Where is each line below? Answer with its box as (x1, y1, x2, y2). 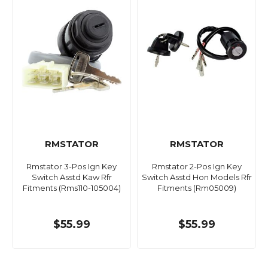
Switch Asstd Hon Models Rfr (141, 172, 252, 182)
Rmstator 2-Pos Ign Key (151, 162, 242, 172)
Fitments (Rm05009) (157, 183, 236, 193)
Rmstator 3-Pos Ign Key (26, 162, 117, 172)
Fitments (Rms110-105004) (22, 183, 121, 193)
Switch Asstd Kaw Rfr (31, 172, 112, 182)
